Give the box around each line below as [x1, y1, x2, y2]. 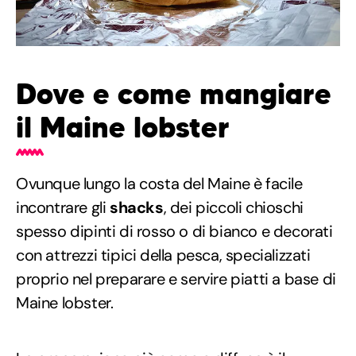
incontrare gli [16, 197, 110, 219]
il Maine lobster [16, 110, 230, 146]
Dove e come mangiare [16, 76, 331, 113]
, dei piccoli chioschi [163, 197, 304, 219]
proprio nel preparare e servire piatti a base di [16, 269, 336, 290]
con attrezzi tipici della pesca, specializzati [16, 245, 311, 266]
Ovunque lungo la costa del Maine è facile [16, 173, 303, 195]
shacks [110, 197, 164, 219]
